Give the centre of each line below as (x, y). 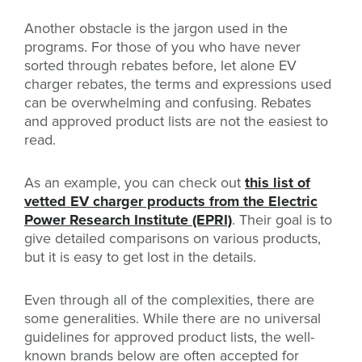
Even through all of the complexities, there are (169, 300)
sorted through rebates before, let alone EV (160, 66)
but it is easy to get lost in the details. (142, 257)
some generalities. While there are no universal (173, 319)
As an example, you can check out (135, 183)
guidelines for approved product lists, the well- (169, 337)
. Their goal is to (282, 220)
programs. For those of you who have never (162, 47)
